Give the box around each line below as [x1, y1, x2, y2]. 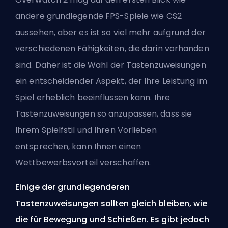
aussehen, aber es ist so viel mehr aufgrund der [15, 26, 206, 38]
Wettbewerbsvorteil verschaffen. [15, 156, 151, 168]
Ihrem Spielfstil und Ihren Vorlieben [15, 124, 157, 136]
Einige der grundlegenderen [15, 181, 130, 193]
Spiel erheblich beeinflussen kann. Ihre [15, 91, 170, 103]
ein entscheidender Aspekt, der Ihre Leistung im [15, 75, 207, 87]
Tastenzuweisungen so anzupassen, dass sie [15, 107, 192, 120]
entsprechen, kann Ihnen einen [15, 140, 141, 152]
